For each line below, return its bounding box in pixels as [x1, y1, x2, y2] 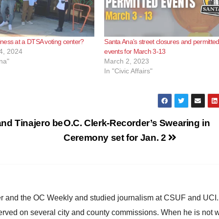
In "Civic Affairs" [104, 66, 153, 75]
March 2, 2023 [104, 57, 150, 65]
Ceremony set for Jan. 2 [64, 132, 168, 143]
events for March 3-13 [104, 47, 166, 55]
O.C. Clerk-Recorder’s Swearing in [64, 117, 210, 128]
